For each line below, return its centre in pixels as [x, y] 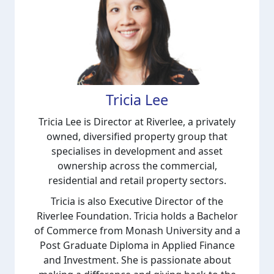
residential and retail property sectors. [137, 180]
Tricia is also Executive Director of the [137, 201]
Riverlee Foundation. [85, 216]
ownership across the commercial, [137, 166]
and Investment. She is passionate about [137, 260]
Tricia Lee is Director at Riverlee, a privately [137, 122]
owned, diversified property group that [137, 136]
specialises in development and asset [137, 151]
